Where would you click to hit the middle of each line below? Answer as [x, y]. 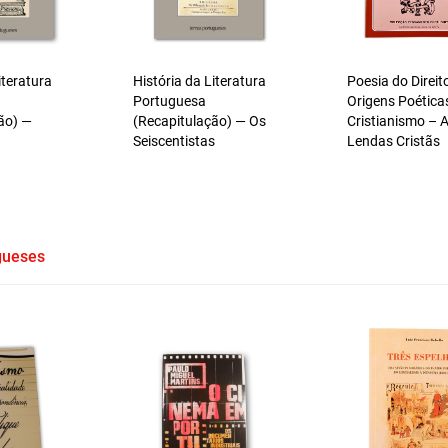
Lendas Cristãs [393, 141]
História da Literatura [200, 81]
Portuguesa [170, 101]
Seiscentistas [174, 141]
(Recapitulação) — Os [200, 121]
